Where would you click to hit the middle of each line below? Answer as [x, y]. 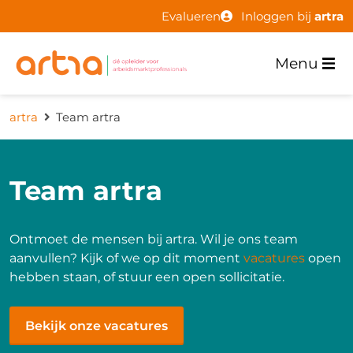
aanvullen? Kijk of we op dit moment [126, 258]
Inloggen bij [278, 16]
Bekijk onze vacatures [97, 326]
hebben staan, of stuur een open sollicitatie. [147, 277]
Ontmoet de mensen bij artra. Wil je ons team [154, 239]
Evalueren [191, 16]
